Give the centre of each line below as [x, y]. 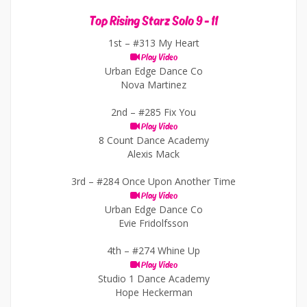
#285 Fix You [167, 112]
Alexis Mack [153, 154]
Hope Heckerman [153, 292]
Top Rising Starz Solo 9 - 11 [153, 21]
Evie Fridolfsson [153, 223]
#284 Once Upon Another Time [166, 181]
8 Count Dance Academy [153, 140]
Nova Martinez [153, 85]
